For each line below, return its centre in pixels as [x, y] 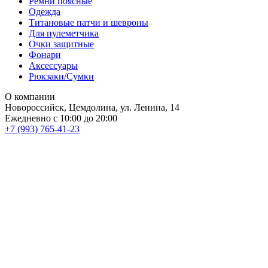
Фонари [45, 54]
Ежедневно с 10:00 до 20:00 [61, 118]
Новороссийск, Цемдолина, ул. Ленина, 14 [92, 107]
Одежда [45, 11]
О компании [30, 96]
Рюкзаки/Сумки [61, 76]
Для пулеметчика [64, 33]
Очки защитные [61, 44]
